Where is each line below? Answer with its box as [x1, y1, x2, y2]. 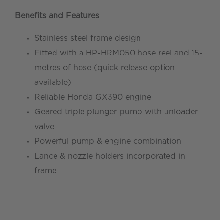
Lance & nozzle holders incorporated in [34, 152, 185, 161]
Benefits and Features [15, 12, 99, 20]
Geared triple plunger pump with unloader [34, 108, 198, 116]
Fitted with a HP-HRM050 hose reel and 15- [34, 49, 203, 57]
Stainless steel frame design [34, 34, 141, 43]
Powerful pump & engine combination [34, 137, 181, 146]
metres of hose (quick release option [34, 64, 175, 72]
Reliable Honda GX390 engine [34, 93, 151, 102]
